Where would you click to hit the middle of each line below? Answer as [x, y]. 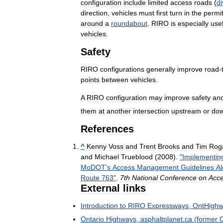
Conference [178, 177]
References [107, 129]
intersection [151, 111]
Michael [107, 157]
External [100, 188]
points [90, 80]
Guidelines [197, 167]
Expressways [168, 205]
